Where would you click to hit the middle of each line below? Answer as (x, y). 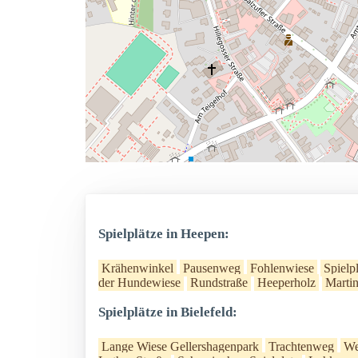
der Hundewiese (139, 282)
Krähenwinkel (137, 268)
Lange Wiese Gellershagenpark (180, 346)
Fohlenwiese (282, 268)
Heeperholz (286, 282)
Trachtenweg (301, 346)
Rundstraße (219, 282)
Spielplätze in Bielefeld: (168, 312)
